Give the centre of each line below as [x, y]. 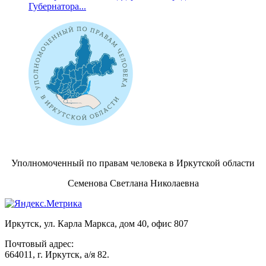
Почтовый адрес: [40, 243]
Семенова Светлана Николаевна [133, 183]
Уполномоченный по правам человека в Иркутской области [133, 163]
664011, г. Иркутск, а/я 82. [57, 254]
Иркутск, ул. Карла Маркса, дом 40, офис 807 [96, 223]
